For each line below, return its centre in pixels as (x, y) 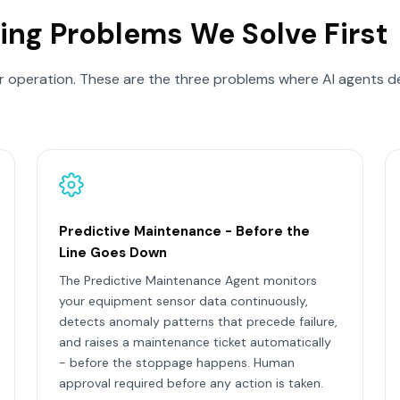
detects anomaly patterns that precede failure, (199, 321)
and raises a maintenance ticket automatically (196, 342)
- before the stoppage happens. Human (177, 362)
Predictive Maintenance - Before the (185, 231)
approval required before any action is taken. (192, 383)
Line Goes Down (113, 253)
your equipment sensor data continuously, (184, 301)
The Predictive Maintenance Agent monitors (188, 280)
